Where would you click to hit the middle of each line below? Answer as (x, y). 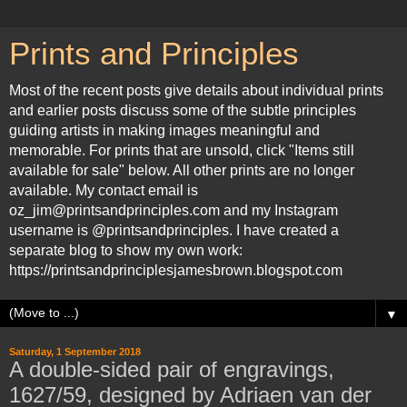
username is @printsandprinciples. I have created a (174, 230)
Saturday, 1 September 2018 (75, 352)
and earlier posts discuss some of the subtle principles (183, 110)
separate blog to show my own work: (126, 250)
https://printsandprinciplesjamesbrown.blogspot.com (176, 270)
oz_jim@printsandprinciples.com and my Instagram (174, 210)
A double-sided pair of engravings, (172, 369)
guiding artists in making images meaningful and (164, 130)
